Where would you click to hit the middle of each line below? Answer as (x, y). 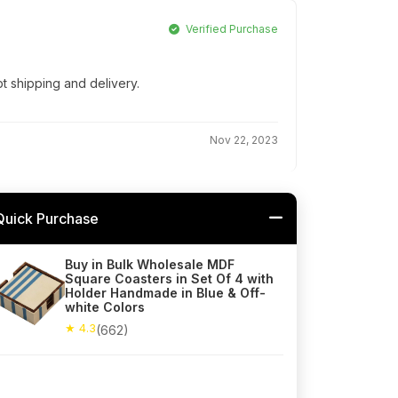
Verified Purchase (231, 29)
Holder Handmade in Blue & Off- (165, 293)
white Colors (105, 307)
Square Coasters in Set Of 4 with (169, 279)
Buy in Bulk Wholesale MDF (150, 265)
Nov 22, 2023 (244, 140)
